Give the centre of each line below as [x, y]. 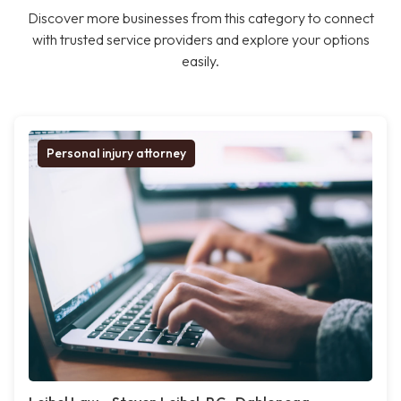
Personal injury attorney [116, 154]
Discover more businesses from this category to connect [200, 18]
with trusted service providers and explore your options [200, 40]
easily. [200, 61]
